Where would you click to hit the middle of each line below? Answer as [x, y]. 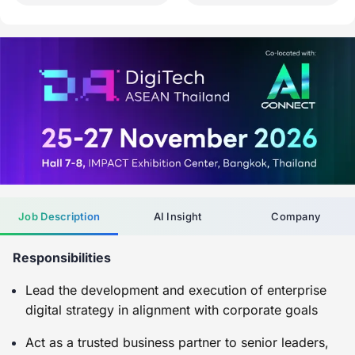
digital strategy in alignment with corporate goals [172, 309]
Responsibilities [62, 257]
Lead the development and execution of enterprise [176, 290]
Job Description [59, 216]
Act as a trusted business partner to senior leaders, [177, 342]
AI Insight [177, 216]
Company [296, 216]
